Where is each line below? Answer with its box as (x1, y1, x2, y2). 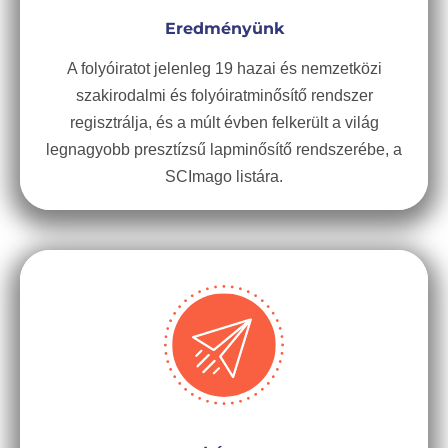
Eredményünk (164, 19, 284, 38)
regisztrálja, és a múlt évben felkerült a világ (69, 114, 379, 131)
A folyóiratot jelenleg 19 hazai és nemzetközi (66, 60, 382, 77)
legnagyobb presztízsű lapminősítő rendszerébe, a (46, 141, 402, 158)
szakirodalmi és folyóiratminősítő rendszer (75, 87, 373, 104)
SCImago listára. (165, 168, 283, 185)
